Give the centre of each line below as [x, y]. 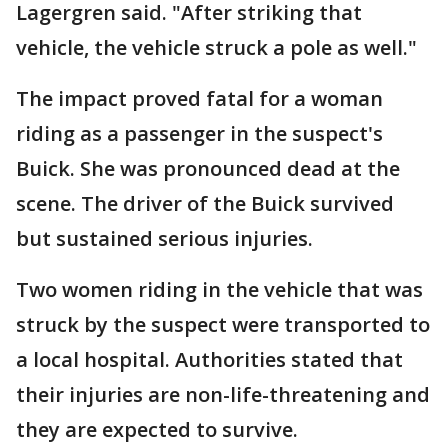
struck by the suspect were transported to [223, 325]
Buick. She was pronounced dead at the [208, 169]
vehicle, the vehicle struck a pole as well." [216, 48]
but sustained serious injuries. [164, 239]
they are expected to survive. [157, 430]
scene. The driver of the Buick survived [205, 204]
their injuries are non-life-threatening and [223, 395]
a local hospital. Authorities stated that [209, 360]
